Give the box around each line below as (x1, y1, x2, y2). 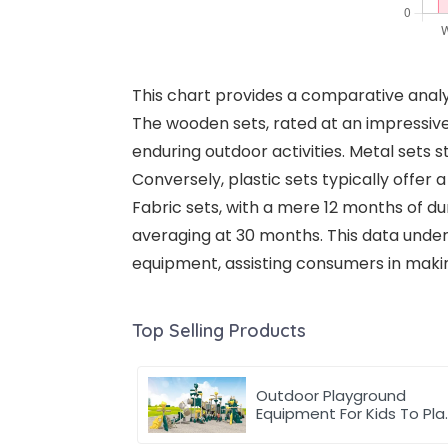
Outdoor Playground (256, 385, 407, 407)
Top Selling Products (132, 319, 306, 343)
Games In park (256, 421, 364, 443)
